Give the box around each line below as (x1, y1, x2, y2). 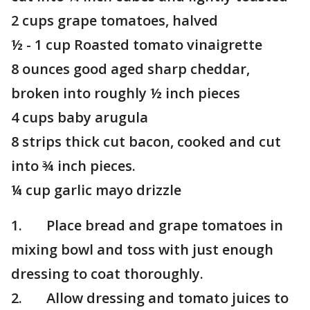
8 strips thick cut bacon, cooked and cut (11, 132, 281, 151)
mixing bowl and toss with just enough (11, 240, 273, 259)
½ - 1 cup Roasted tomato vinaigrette (11, 35, 262, 54)
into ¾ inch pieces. (11, 156, 136, 175)
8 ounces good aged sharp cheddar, (11, 60, 250, 78)
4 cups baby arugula (11, 108, 148, 127)
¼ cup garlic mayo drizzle (11, 181, 181, 199)
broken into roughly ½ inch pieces (11, 84, 240, 102)
